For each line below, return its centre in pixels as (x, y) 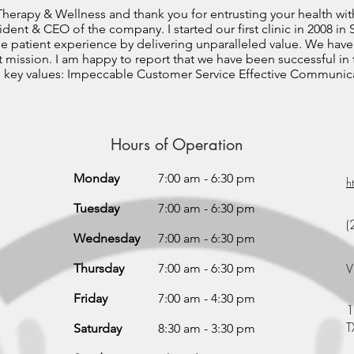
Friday (90, 298)
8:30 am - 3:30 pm (207, 328)
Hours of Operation (177, 144)
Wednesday (107, 238)
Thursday (99, 268)
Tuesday (96, 208)
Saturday (98, 328)
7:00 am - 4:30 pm (207, 298)
